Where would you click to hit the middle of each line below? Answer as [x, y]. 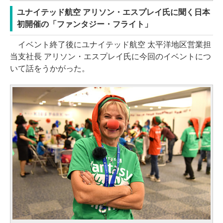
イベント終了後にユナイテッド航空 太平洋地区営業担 [111, 44]
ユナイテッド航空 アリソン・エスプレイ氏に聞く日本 [113, 12]
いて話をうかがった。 [50, 68]
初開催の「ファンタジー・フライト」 [85, 24]
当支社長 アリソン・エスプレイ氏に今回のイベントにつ [111, 56]
